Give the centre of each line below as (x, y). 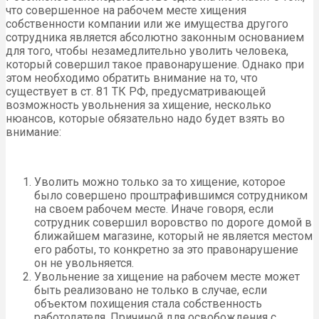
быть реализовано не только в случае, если (151, 290)
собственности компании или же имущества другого (147, 23)
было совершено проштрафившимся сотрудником (171, 195)
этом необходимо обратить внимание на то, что (132, 78)
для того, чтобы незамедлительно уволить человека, (147, 51)
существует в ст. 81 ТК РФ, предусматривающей (136, 91)
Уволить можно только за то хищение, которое (160, 182)
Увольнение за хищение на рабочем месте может (167, 276)
